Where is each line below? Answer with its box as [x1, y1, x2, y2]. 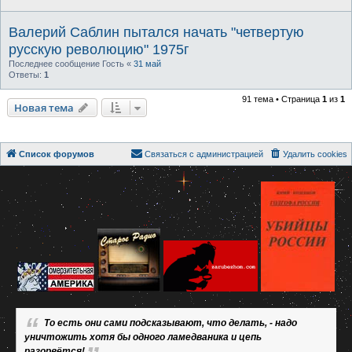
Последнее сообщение [9, 59, 102, 69]
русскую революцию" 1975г [9, 42, 189, 58]
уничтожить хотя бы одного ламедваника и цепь [24, 332, 262, 343]
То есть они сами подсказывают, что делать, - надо [44, 317, 298, 329]
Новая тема [14, 101, 74, 115]
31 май [134, 59, 161, 69]
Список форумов [19, 149, 94, 159]
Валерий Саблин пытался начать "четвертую [9, 24, 304, 41]
